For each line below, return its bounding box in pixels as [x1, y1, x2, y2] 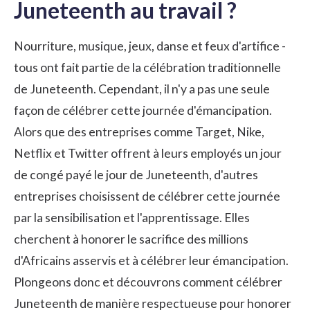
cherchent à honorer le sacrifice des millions [14, 231, 248, 246]
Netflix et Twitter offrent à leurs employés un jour [14, 145, 282, 161]
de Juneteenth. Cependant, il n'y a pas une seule [14, 81, 270, 96]
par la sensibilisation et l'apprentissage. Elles [14, 210, 250, 225]
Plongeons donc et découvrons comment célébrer [14, 274, 282, 289]
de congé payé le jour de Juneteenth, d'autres [14, 167, 258, 182]
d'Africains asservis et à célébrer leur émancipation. [14, 253, 289, 268]
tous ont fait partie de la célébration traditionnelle [14, 60, 281, 75]
